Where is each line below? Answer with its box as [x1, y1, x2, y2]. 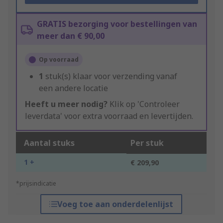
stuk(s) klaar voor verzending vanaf [45, 71, 177, 82]
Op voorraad [39, 55, 79, 64]
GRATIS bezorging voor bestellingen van [37, 18, 197, 30]
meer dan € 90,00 [37, 30, 105, 42]
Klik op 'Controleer [108, 99, 180, 110]
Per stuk [130, 137, 164, 149]
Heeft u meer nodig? [25, 99, 108, 110]
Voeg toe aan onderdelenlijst [57, 199, 174, 210]
